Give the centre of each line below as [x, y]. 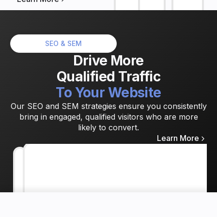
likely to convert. [108, 128]
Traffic [139, 77]
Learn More [178, 138]
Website [134, 93]
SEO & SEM [64, 44]
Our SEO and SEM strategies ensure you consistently [108, 106]
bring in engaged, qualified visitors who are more [108, 117]
